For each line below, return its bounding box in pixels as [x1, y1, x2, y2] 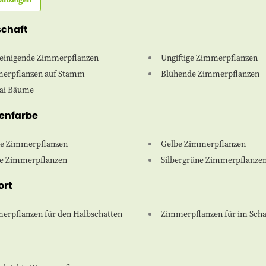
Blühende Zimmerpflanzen [160, 68, 259, 80]
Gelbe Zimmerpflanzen [160, 138, 246, 150]
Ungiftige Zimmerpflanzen [160, 52, 258, 64]
